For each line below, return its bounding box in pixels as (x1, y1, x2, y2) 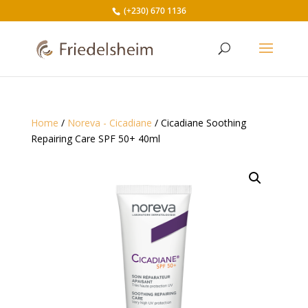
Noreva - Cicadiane (67, 116, 152, 129)
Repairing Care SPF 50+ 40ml (30, 132, 160, 145)
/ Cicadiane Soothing (151, 116, 246, 129)
